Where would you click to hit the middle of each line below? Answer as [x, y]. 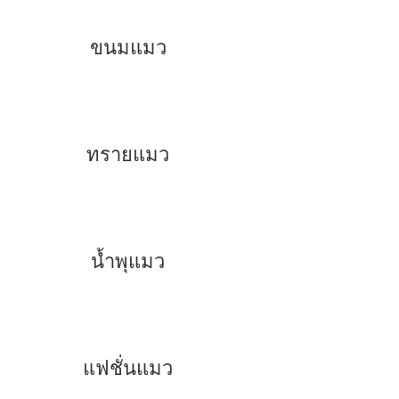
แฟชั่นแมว [128, 368]
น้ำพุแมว [128, 261]
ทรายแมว [128, 155]
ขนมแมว [128, 48]
